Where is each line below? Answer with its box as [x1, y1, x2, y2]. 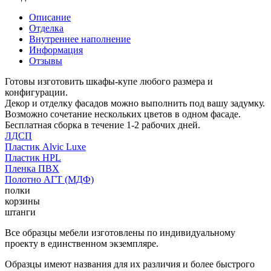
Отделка [29, 22, 64, 33]
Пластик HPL [5, 152, 61, 163]
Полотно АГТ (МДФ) [5, 174, 94, 184]
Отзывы [29, 55, 62, 66]
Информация [29, 44, 83, 55]
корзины [5, 195, 40, 206]
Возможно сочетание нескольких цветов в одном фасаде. [5, 108, 241, 119]
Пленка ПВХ [5, 163, 59, 174]
